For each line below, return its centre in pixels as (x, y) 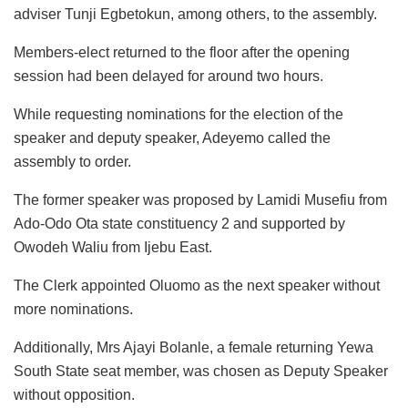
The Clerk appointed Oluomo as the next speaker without (197, 286)
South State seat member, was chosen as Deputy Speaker (201, 372)
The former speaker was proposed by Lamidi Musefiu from (200, 200)
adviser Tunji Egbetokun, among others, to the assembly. (195, 15)
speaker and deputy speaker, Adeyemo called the (172, 138)
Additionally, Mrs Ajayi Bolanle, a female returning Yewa (194, 348)
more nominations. (73, 310)
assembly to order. (72, 162)
